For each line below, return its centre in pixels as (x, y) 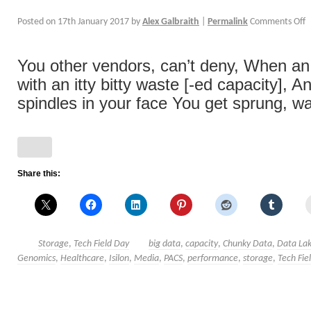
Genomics (36, 259)
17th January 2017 (93, 22)
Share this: (39, 174)
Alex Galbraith (171, 22)
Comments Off (278, 22)
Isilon (119, 259)
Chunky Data (247, 244)
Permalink (228, 22)
